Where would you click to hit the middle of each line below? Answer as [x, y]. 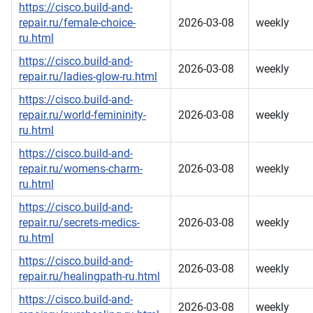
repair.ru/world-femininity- [82, 115]
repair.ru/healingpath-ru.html [89, 277]
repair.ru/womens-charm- [81, 169]
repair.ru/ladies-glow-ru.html [88, 77]
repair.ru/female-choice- [77, 23]
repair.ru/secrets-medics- [79, 223]
